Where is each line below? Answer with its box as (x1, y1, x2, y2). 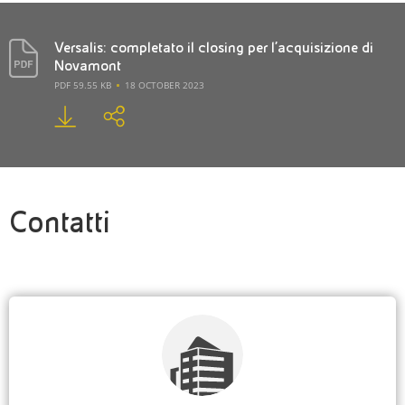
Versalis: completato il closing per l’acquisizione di (54, 39, 373, 56)
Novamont (54, 57, 121, 74)
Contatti (9, 205, 110, 240)
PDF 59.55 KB (54, 79, 111, 91)
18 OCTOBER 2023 (125, 79, 204, 91)
